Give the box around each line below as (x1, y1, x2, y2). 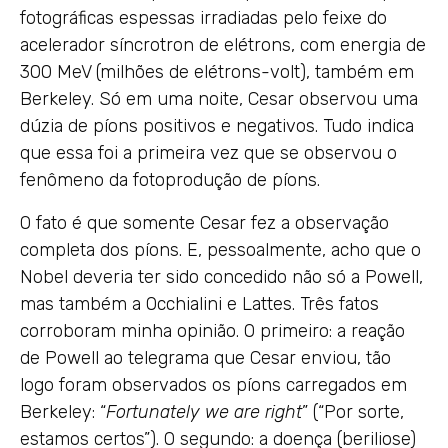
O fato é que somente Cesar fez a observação (20, 211, 389, 234)
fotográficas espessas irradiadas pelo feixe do (20, 6, 387, 29)
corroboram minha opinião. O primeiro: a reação (20, 319, 405, 342)
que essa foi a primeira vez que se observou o (20, 141, 397, 164)
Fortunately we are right (106, 400, 302, 423)
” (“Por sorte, (302, 400, 404, 423)
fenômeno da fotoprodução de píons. (20, 168, 320, 191)
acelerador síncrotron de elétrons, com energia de (20, 33, 426, 56)
